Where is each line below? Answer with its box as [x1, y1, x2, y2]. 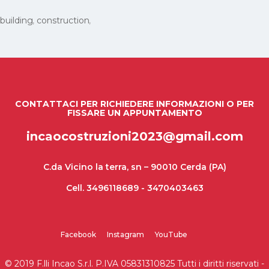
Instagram [106, 229, 144, 239]
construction [37, 14, 89, 26]
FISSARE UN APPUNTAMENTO [67, 107, 202, 118]
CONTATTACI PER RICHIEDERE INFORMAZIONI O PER [15, 98, 254, 109]
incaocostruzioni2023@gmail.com [26, 128, 243, 144]
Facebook [60, 229, 96, 239]
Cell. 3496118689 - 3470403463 [65, 182, 204, 193]
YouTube [154, 229, 187, 239]
